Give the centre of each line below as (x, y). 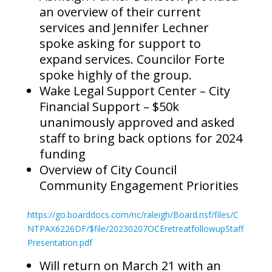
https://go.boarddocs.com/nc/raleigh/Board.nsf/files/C (133, 215)
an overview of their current (120, 12)
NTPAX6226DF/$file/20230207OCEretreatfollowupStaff (135, 229)
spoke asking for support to (120, 44)
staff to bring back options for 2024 (141, 138)
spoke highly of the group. (115, 75)
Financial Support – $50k (109, 107)
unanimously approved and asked (137, 123)
